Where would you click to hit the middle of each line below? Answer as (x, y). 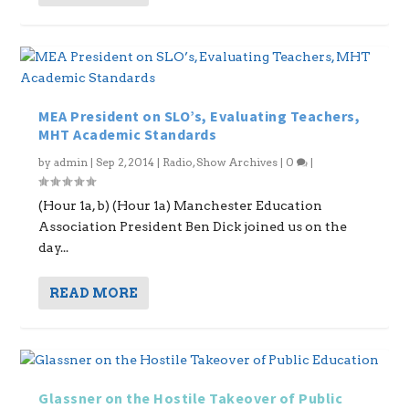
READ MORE (94, 293)
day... (54, 247)
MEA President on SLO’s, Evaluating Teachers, (199, 115)
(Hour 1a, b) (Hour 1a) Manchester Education (181, 205)
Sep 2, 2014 (126, 162)
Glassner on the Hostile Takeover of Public (191, 398)
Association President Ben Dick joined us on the (193, 226)
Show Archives (237, 162)
